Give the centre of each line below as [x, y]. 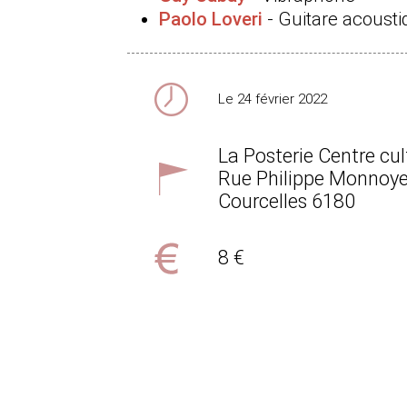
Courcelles [263, 201]
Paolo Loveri [211, 19]
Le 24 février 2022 [273, 99]
